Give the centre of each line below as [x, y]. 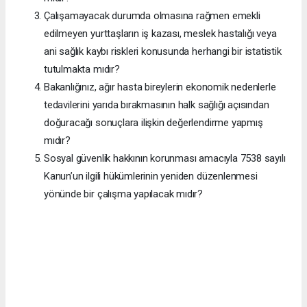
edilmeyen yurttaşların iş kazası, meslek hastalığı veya [160, 33]
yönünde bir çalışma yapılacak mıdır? [124, 194]
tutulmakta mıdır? [82, 69]
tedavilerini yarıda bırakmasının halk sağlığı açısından [157, 105]
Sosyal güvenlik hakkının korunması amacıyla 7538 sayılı [165, 158]
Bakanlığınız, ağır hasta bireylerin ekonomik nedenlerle [160, 87]
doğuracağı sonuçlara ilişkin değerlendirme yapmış [153, 122]
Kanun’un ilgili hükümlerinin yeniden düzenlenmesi [151, 176]
